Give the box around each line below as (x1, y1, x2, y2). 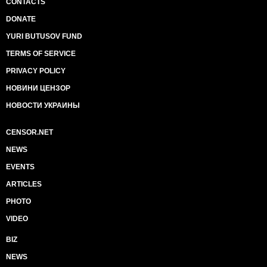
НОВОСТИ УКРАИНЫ (6, 101, 80, 110)
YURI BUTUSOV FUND (6, 32, 82, 41)
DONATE (6, 14, 36, 23)
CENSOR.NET (6, 128, 53, 136)
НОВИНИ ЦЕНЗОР (6, 83, 70, 92)
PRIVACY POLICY (6, 66, 66, 75)
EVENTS (6, 162, 35, 171)
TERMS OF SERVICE (6, 49, 76, 58)
